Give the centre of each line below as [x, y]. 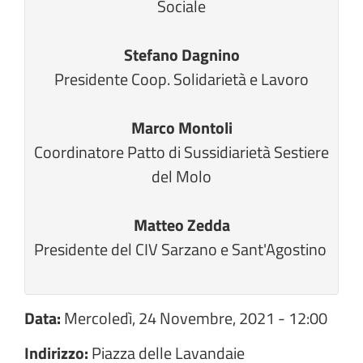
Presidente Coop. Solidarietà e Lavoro [181, 79]
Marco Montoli [181, 128]
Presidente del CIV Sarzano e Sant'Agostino [181, 249]
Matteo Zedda [181, 225]
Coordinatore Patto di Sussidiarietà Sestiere [181, 152]
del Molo [181, 176]
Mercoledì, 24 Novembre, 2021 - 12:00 [196, 318]
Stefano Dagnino [181, 55]
